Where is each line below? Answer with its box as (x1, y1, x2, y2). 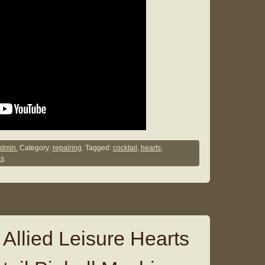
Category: (17, 144, 53, 153)
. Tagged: (81, 144, 113, 153)
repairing (52, 144, 82, 153)
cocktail (112, 144, 137, 153)
